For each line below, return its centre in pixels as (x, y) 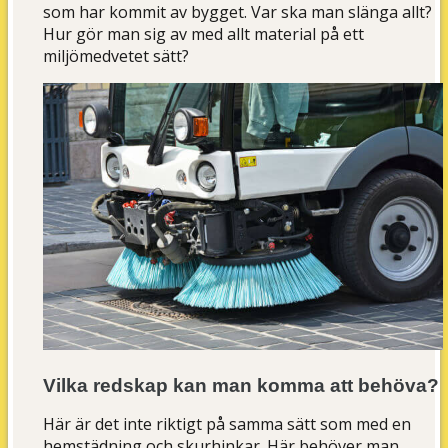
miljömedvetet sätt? (116, 56)
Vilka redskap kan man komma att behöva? (241, 385)
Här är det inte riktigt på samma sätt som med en (227, 424)
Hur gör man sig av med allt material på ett (204, 34)
